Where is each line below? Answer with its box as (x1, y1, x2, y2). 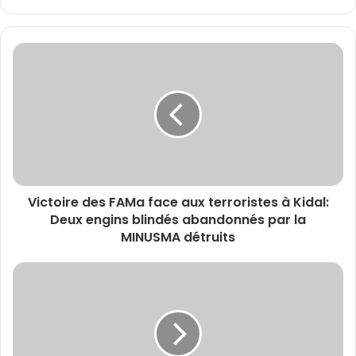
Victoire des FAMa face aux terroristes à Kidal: (27, 193, 329, 211)
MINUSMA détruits (121, 228, 235, 246)
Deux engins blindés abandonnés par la (50, 211, 306, 229)
